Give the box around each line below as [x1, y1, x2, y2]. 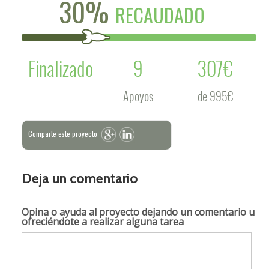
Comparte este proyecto [28, 128, 97, 139]
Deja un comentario [22, 170, 138, 187]
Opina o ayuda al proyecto [22, 205, 139, 219]
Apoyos [122, 87, 153, 105]
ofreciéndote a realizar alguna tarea [22, 215, 184, 228]
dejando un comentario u [139, 205, 255, 219]
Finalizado [28, 54, 93, 82]
